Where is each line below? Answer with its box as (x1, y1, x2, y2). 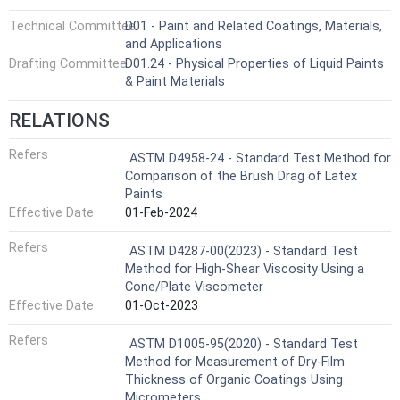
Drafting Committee (9, 55, 127, 71)
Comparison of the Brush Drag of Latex (125, 168, 357, 184)
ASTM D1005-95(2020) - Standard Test (129, 336, 358, 352)
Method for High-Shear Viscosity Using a (125, 261, 364, 277)
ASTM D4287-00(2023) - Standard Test (129, 243, 358, 259)
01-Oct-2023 (125, 298, 198, 314)
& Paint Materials (125, 73, 225, 89)
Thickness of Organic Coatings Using (125, 371, 343, 387)
